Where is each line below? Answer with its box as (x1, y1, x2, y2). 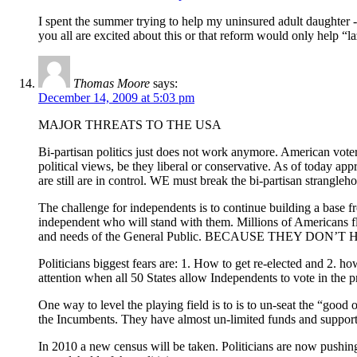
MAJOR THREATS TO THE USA (38, 118, 222, 132)
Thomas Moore (73, 76, 150, 91)
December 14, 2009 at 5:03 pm (38, 91, 194, 105)
